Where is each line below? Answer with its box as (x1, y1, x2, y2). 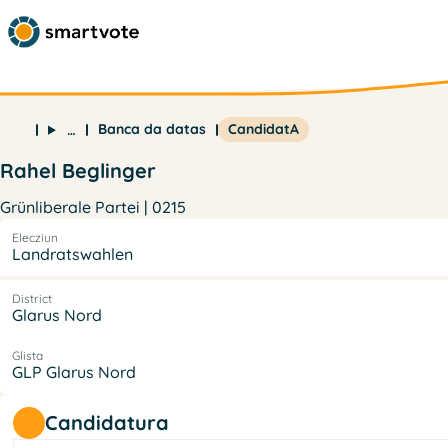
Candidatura (45, 409, 169, 435)
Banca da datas (97, 120, 206, 139)
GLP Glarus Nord (12, 361, 136, 382)
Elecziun (12, 229, 58, 245)
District (12, 290, 52, 306)
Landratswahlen (12, 243, 133, 264)
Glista (12, 347, 43, 363)
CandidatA (227, 120, 299, 139)
